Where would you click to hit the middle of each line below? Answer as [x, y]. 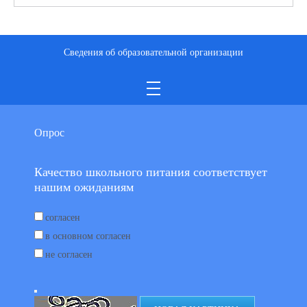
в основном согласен [88, 236]
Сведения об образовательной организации [153, 52]
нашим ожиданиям [84, 187]
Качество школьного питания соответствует [151, 172]
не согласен [69, 255]
